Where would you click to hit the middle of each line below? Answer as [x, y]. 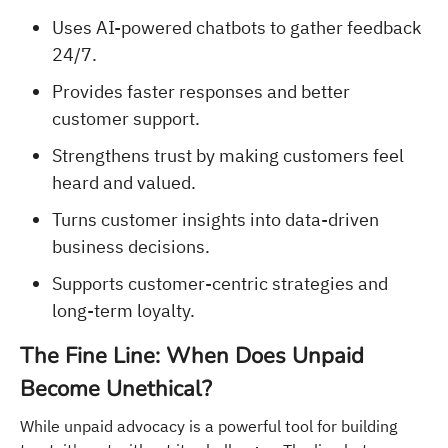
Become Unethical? [116, 388]
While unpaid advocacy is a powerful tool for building [208, 425]
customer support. [126, 118]
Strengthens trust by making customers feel [228, 155]
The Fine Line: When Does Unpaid [192, 355]
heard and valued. [124, 182]
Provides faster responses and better [201, 91]
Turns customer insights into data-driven [215, 219]
